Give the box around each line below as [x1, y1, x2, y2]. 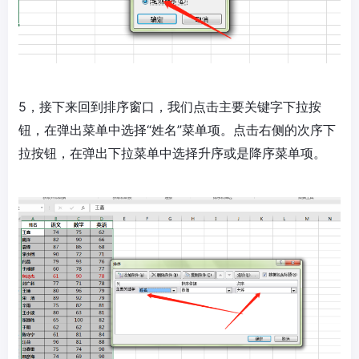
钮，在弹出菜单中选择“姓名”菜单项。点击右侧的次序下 [18, 122, 336, 139]
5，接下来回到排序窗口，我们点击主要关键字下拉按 [18, 99, 321, 115]
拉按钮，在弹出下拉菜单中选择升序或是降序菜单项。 [18, 145, 326, 162]
